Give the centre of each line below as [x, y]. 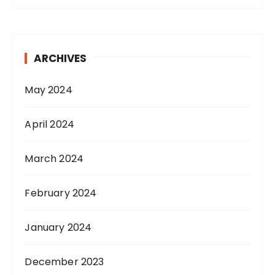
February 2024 [61, 193]
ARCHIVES [60, 58]
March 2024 [54, 159]
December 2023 [64, 262]
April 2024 [49, 124]
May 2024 [48, 90]
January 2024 [58, 227]
